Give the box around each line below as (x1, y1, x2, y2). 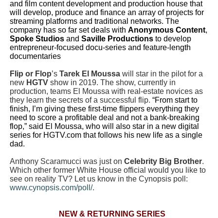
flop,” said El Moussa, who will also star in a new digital (10, 122, 199, 130)
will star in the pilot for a (120, 70, 203, 78)
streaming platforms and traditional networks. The (10, 17, 179, 25)
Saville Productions (81, 35, 153, 43)
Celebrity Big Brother (124, 157, 202, 165)
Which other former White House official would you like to (10, 166, 206, 174)
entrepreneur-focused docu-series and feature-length (10, 43, 191, 52)
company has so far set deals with (10, 26, 128, 34)
